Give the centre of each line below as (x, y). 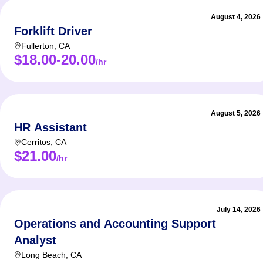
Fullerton (38, 46)
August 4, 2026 (236, 17)
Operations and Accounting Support (115, 224)
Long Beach (43, 255)
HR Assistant (50, 127)
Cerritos (36, 142)
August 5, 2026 (236, 113)
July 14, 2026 (239, 210)
